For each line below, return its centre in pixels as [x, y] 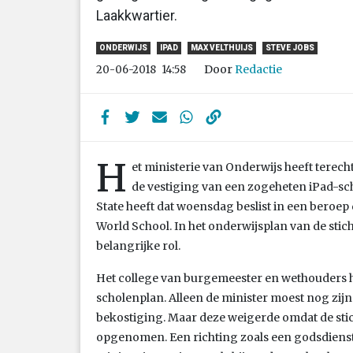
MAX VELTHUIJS [222, 48]
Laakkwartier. [137, 15]
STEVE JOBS [290, 48]
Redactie [258, 69]
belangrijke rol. [138, 245]
